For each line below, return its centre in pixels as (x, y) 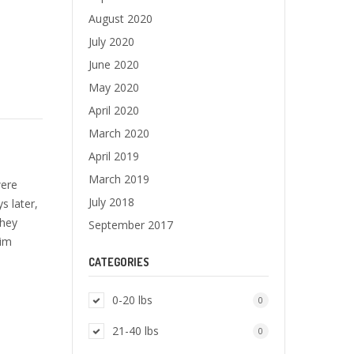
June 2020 (114, 64)
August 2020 (121, 19)
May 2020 (114, 87)
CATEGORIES (119, 262)
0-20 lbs (132, 300)
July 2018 (111, 202)
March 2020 (119, 133)
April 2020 (114, 110)
